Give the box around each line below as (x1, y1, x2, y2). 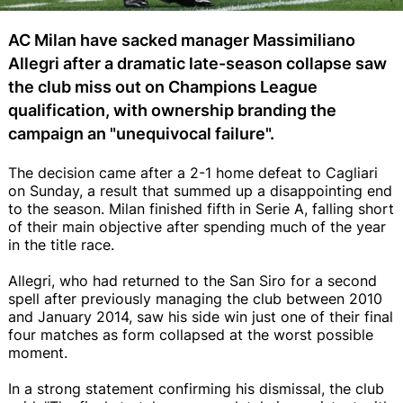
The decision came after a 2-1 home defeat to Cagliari (8, 163, 378, 182)
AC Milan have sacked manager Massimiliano (8, 30, 355, 49)
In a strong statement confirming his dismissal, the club (8, 379, 384, 398)
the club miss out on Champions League (8, 76, 318, 96)
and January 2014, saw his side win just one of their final (8, 307, 393, 326)
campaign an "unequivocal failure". (8, 123, 274, 143)
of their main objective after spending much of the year (8, 217, 386, 236)
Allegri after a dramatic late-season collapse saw (8, 53, 387, 73)
